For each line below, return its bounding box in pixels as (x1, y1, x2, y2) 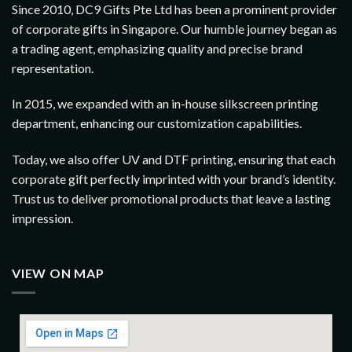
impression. (12, 211, 73, 226)
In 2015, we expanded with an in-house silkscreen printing (12, 96, 318, 112)
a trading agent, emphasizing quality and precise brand (12, 40, 302, 56)
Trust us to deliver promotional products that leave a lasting (12, 191, 331, 207)
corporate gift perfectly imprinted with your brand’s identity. (12, 171, 335, 187)
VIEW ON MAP (12, 266, 104, 281)
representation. (12, 60, 93, 75)
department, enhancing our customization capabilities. (12, 115, 302, 131)
